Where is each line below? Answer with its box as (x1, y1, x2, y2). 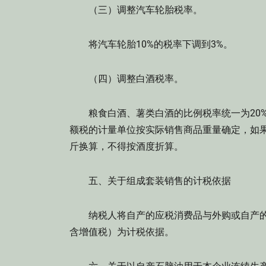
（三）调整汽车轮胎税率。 (69, 4, 202, 15)
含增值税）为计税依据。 (69, 226, 174, 237)
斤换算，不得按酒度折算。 (69, 141, 183, 152)
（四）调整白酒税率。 (69, 73, 183, 84)
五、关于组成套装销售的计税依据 (69, 175, 231, 186)
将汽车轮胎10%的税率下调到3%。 (69, 39, 233, 50)
